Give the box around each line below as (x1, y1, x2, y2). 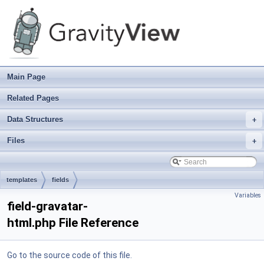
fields (52, 176, 69, 183)
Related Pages (7, 94, 59, 103)
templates (6, 176, 37, 183)
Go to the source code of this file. (7, 250, 132, 260)
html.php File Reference (7, 216, 138, 230)
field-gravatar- (7, 199, 88, 213)
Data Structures (7, 115, 63, 124)
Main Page (7, 72, 45, 81)
